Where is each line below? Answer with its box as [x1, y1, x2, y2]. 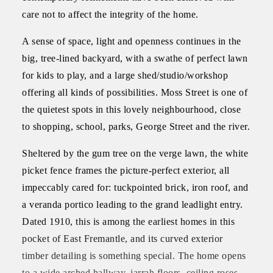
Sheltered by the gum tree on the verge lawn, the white [22, 147, 248, 158]
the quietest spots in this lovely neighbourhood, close [22, 104, 241, 115]
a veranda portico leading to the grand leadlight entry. [22, 199, 243, 210]
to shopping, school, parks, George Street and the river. [22, 121, 250, 132]
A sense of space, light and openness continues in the [22, 35, 241, 46]
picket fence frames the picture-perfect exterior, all [22, 165, 230, 175]
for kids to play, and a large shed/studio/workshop [22, 69, 228, 80]
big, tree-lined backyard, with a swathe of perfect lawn [22, 52, 248, 63]
